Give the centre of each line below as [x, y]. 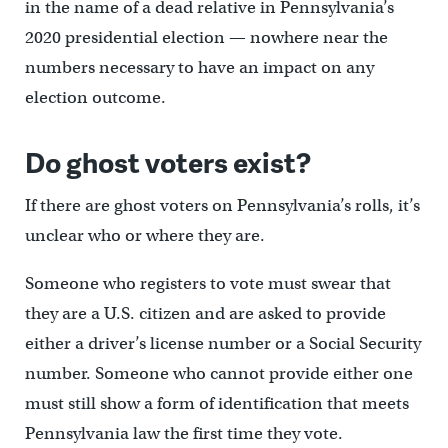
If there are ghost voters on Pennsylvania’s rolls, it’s [222, 206]
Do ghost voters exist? [167, 162]
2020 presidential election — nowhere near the [206, 38]
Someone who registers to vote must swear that [207, 284]
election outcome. [95, 98]
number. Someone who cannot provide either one [218, 374]
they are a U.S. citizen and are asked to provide [205, 314]
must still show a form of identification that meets [216, 404]
